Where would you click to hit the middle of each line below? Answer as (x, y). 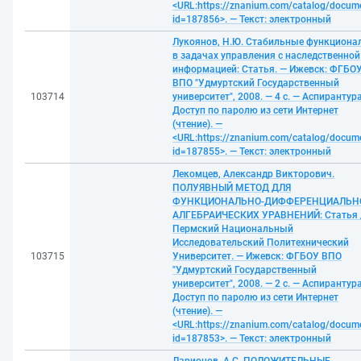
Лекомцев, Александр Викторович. (253, 174)
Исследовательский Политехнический (261, 243)
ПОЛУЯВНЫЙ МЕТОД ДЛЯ (232, 188)
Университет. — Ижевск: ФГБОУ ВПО (257, 256)
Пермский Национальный (233, 229)
